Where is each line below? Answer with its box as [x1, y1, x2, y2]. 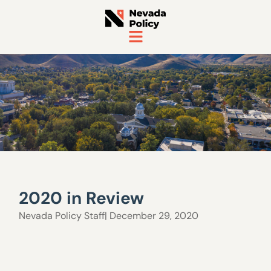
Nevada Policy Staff [19, 209, 105, 222]
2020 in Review [19, 187, 145, 209]
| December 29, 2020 [105, 209, 199, 222]
